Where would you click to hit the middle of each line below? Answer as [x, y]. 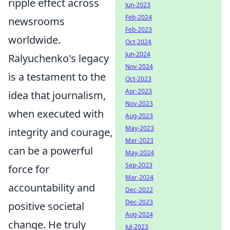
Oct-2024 [138, 42]
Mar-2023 [139, 140]
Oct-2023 [138, 79]
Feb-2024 [139, 17]
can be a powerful [51, 151]
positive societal [46, 206]
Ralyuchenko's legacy [59, 58]
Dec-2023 [139, 202]
